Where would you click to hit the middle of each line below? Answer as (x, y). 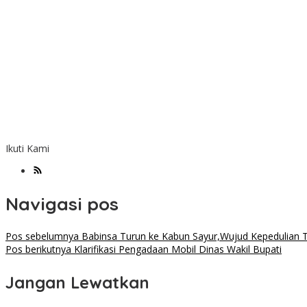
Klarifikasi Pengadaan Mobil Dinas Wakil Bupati (176, 249)
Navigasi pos (62, 204)
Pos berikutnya (38, 249)
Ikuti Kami (27, 149)
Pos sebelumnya (42, 236)
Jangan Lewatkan (77, 283)
